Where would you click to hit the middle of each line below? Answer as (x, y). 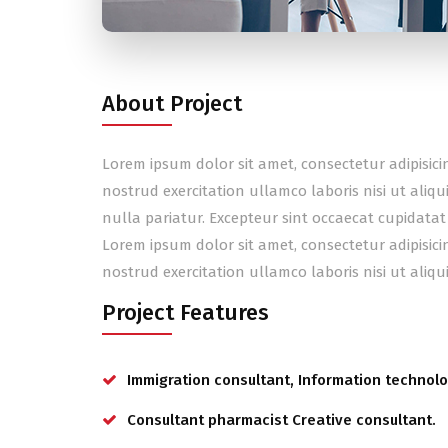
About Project (172, 103)
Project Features (185, 312)
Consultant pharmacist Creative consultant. (281, 420)
